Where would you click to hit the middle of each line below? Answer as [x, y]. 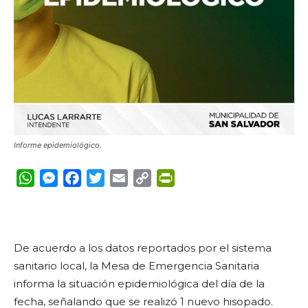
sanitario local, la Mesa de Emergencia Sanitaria [136, 266]
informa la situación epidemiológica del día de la [139, 284]
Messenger [88, 178]
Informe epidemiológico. [58, 145]
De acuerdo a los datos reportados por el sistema [143, 248]
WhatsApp [64, 178]
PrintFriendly [211, 178]
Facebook [108, 178]
